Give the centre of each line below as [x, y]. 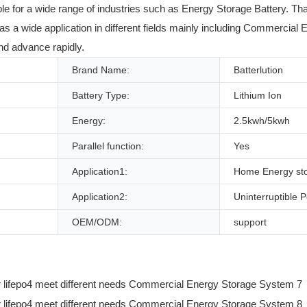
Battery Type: [101, 95]
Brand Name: [101, 70]
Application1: [100, 171]
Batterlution [258, 70]
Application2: [100, 196]
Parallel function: [108, 146]
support [250, 222]
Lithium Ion [258, 95]
